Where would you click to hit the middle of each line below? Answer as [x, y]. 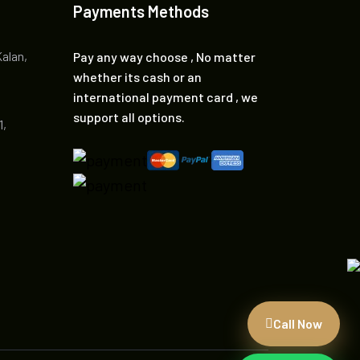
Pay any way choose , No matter [164, 57]
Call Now [298, 323]
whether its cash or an [137, 77]
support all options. [129, 117]
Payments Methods [141, 11]
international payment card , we [166, 97]
